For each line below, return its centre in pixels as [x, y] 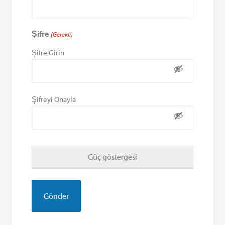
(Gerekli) [62, 34]
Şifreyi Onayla [54, 99]
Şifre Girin [48, 52]
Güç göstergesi [112, 156]
